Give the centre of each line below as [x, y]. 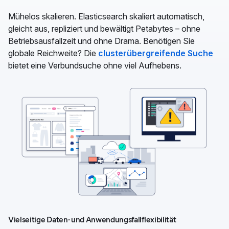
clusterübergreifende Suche [156, 53]
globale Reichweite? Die [53, 53]
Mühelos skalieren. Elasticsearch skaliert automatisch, [106, 16]
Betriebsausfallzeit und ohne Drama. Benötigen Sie [101, 41]
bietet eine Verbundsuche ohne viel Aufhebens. [95, 65]
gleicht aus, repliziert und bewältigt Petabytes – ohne [104, 28]
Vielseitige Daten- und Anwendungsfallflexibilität [92, 219]
